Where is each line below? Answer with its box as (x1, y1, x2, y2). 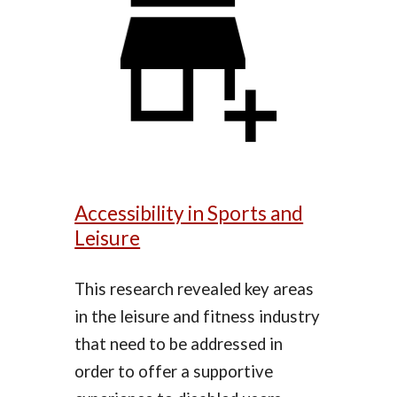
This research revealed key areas (74, 279, 315, 300)
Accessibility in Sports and (74, 201, 304, 226)
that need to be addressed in (74, 334, 284, 354)
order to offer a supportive (74, 362, 274, 382)
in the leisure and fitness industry (74, 307, 321, 327)
